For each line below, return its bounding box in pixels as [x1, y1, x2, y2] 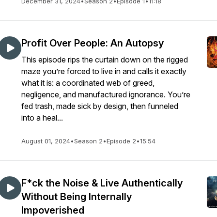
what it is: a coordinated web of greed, [21, 78, 155, 88]
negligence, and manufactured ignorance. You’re [21, 90, 190, 99]
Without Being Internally [21, 191, 132, 202]
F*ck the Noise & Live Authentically [21, 177, 183, 189]
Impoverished [21, 204, 84, 216]
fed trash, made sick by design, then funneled [21, 101, 178, 111]
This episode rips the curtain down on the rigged [21, 55, 188, 64]
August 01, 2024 [21, 137, 70, 145]
